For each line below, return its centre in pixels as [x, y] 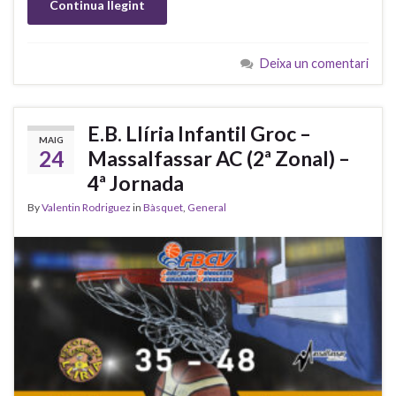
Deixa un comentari [314, 64]
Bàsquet [163, 208]
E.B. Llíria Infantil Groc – [199, 134]
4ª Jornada [136, 183]
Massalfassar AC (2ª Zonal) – [219, 159]
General [207, 208]
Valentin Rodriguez [86, 208]
